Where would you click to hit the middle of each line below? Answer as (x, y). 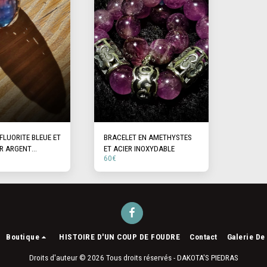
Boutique (23, 237)
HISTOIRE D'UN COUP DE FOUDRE (120, 237)
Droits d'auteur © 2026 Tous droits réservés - (103, 258)
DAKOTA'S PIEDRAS (207, 258)
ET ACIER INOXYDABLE (139, 148)
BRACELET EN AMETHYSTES (148, 137)
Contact (204, 237)
